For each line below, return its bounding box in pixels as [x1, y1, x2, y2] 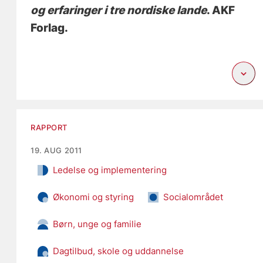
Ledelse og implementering [53, 164, 167, 176]
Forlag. [31, 21, 69, 35]
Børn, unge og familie [53, 218, 142, 230]
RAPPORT [31, 122, 68, 132]
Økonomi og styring [53, 191, 134, 203]
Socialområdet [163, 191, 224, 203]
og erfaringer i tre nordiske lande [31, 3, 207, 17]
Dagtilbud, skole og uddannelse [53, 245, 184, 257]
